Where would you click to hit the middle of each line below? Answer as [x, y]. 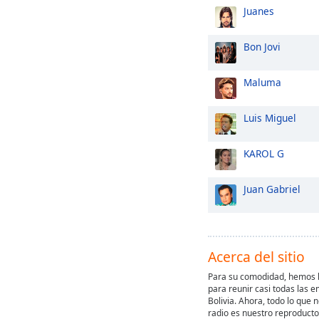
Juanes [259, 11]
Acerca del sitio [256, 257]
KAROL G [264, 153]
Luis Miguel [270, 118]
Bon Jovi [262, 47]
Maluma [262, 82]
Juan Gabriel [272, 189]
